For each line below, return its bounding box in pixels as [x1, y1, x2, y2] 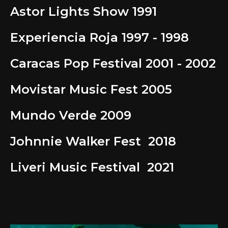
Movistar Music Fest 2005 [10, 82, 172, 97]
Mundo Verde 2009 [10, 108, 131, 123]
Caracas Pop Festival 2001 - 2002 [10, 56, 216, 71]
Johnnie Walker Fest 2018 [10, 134, 176, 149]
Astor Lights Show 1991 [10, 4, 157, 19]
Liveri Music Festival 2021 [10, 160, 174, 175]
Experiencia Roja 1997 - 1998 [10, 30, 189, 45]
